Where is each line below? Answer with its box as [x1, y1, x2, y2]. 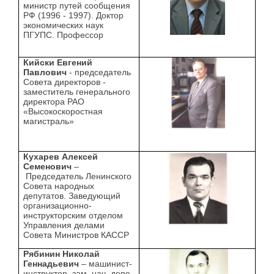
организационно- [23, 201, 92, 211]
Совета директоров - [23, 77, 106, 87]
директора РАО [23, 97, 85, 107]
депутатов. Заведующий [23, 191, 121, 201]
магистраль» [23, 116, 75, 127]
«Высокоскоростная [23, 106, 103, 117]
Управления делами [23, 220, 105, 231]
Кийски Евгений [23, 57, 93, 68]
